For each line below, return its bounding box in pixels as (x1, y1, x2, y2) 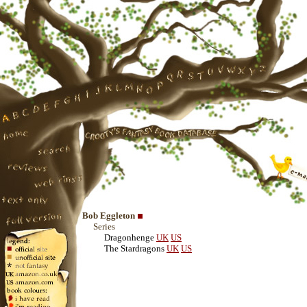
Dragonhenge (104, 232, 154, 243)
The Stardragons (104, 243, 164, 254)
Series (93, 221, 115, 232)
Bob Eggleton (82, 210, 135, 221)
